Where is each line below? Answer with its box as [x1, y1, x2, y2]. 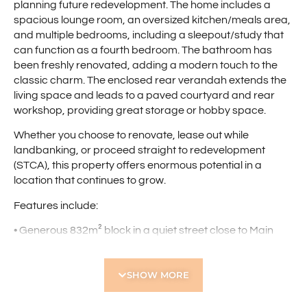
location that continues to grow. [14, 175, 166, 186]
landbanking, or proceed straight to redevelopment [14, 145, 265, 156]
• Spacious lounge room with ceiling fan [14, 284, 204, 296]
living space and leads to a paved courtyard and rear [14, 89, 275, 101]
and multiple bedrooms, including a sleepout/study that [14, 29, 284, 40]
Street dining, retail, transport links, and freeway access [14, 239, 286, 251]
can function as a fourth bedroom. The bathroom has [14, 44, 272, 56]
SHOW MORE [127, 269, 189, 280]
